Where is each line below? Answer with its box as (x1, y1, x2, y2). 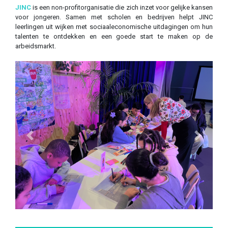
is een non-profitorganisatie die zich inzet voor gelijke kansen (31, 4, 213, 12)
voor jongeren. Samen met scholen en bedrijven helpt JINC (15, 13, 213, 21)
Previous (29, 135, 54, 144)
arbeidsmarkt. (15, 42, 56, 50)
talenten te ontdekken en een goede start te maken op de (15, 33, 213, 41)
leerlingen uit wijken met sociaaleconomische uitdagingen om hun (15, 23, 213, 31)
